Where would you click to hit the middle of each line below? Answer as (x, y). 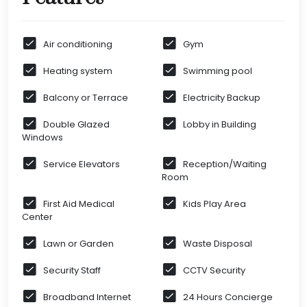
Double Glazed (76, 125)
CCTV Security (214, 271)
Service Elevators (82, 164)
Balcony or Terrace (86, 98)
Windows (42, 138)
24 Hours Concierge (228, 297)
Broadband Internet (87, 297)
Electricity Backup (222, 98)
